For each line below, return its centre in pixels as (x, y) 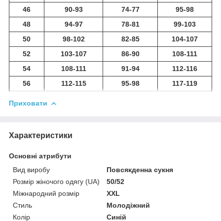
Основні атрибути (40, 156)
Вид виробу (31, 169)
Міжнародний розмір (46, 193)
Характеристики (41, 135)
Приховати (28, 103)
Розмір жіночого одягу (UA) (56, 181)
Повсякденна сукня (140, 169)
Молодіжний (129, 205)
